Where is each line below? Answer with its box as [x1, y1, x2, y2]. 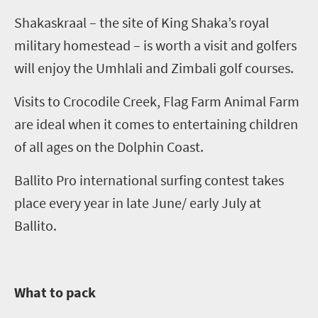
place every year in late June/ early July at [14, 193, 261, 212]
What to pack [14, 283, 99, 301]
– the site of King [87, 13, 191, 31]
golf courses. [216, 58, 294, 77]
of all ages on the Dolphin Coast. [14, 137, 204, 155]
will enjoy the [14, 58, 96, 77]
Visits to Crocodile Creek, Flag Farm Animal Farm [14, 92, 300, 110]
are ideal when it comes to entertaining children [14, 114, 298, 133]
